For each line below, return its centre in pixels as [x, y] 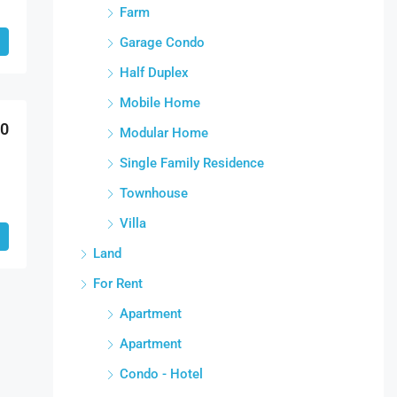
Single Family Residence [191, 163]
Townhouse [153, 194]
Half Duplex [154, 73]
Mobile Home [160, 103]
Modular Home [163, 133]
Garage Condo [162, 43]
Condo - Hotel [161, 374]
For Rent [117, 284]
